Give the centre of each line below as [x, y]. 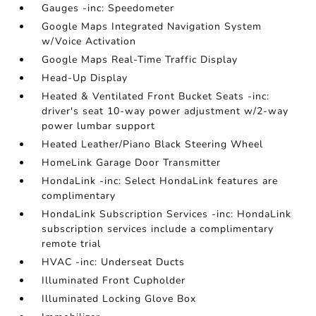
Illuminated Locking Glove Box [119, 299]
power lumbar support [99, 126]
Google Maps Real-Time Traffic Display [140, 60]
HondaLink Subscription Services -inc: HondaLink [167, 214]
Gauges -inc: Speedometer [108, 8]
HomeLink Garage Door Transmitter [132, 163]
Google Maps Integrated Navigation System [152, 26]
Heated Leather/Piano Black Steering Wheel [153, 144]
